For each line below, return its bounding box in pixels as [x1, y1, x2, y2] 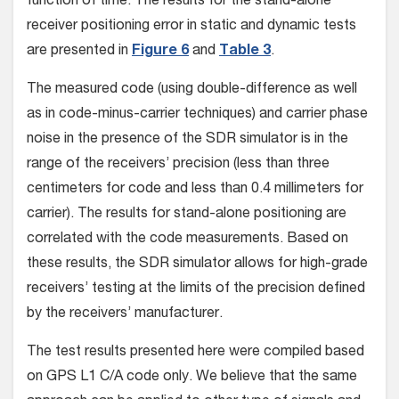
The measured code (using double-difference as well [27, 83, 357, 98]
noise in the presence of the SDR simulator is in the [27, 133, 348, 148]
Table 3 [219, 45, 271, 60]
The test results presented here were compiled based [27, 346, 364, 361]
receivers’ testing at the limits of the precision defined [27, 282, 365, 297]
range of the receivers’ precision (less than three [27, 158, 330, 173]
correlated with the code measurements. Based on [27, 232, 348, 248]
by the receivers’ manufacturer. [27, 307, 223, 322]
